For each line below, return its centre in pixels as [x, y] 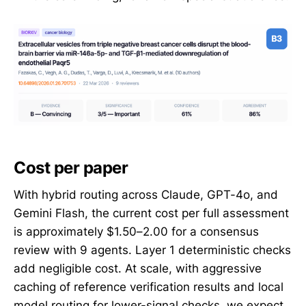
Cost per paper [71, 167]
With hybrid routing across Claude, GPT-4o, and [146, 195]
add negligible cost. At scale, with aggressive [138, 269]
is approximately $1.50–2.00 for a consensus [136, 232]
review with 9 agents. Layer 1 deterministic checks [152, 250]
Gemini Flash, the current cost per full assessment [151, 213]
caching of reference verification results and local [149, 287]
